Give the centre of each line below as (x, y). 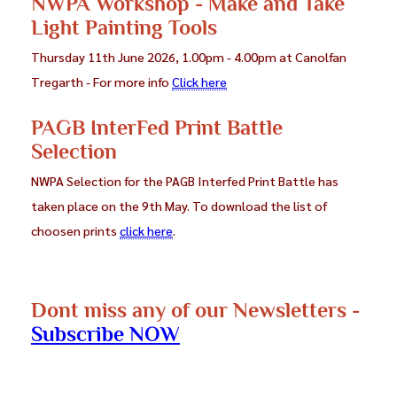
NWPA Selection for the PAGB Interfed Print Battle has (185, 181)
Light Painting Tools (124, 27)
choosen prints (75, 231)
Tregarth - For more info (101, 82)
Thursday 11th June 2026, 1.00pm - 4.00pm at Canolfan (189, 57)
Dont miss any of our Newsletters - (195, 310)
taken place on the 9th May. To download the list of (179, 206)
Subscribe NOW (105, 334)
